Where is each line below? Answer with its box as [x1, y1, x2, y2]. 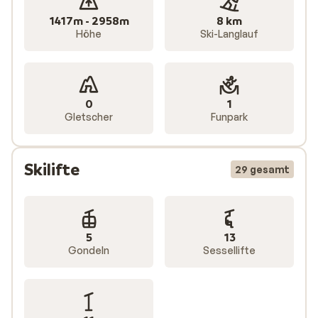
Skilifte [24, 159, 79, 180]
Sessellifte [203, 244, 256, 257]
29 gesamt [235, 163, 290, 176]
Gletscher [65, 111, 113, 124]
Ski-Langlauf [200, 28, 258, 40]
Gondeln [68, 244, 109, 257]
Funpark [211, 111, 248, 124]
